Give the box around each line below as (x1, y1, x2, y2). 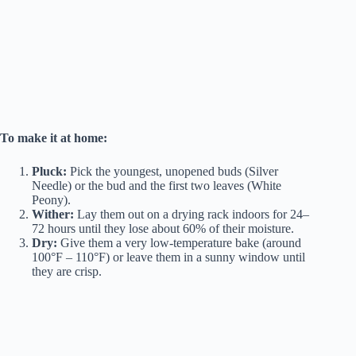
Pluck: (32, 164, 67, 178)
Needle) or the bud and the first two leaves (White (32, 178, 281, 192)
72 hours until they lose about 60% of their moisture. (32, 221, 294, 235)
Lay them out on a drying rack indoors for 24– (74, 207, 309, 221)
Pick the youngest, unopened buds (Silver (67, 164, 278, 178)
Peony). (32, 192, 71, 207)
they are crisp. (32, 264, 102, 278)
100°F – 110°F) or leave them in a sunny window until (32, 250, 305, 264)
